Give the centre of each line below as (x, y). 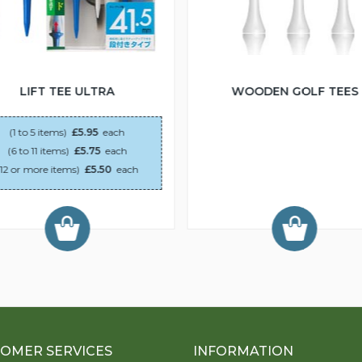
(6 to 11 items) (38, 150)
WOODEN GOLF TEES (295, 91)
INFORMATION (243, 351)
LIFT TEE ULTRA (67, 91)
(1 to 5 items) (38, 132)
